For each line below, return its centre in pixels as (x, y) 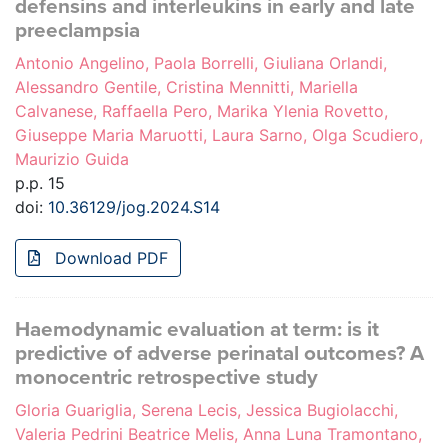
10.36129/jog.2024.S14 (134, 207)
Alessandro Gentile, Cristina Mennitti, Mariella (186, 87)
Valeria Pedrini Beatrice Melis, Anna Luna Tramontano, (218, 434)
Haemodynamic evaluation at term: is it (197, 330)
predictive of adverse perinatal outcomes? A (219, 354)
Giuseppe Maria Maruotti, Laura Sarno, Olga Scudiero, (219, 135)
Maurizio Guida (72, 159)
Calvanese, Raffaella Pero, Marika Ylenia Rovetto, (201, 111)
